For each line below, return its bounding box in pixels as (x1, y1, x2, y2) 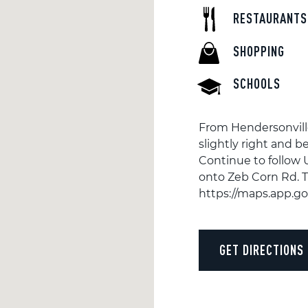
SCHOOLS (233, 76, 280, 92)
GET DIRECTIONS (219, 241, 304, 258)
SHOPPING (233, 43, 285, 60)
